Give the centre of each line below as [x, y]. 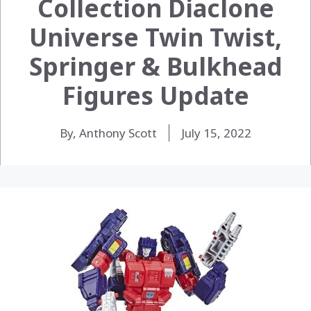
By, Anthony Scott [108, 133]
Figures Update [155, 95]
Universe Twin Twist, [155, 37]
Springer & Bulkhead [155, 66]
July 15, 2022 [216, 133]
